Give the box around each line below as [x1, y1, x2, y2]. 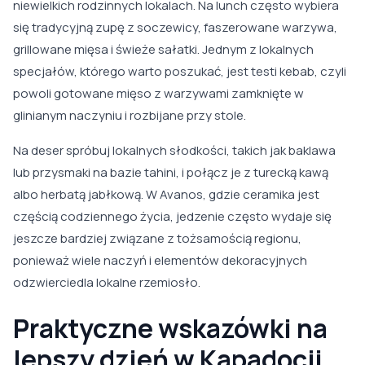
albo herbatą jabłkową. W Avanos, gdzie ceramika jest [13, 186, 319, 204]
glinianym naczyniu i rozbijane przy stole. [13, 107, 246, 125]
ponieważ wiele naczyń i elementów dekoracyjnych [13, 252, 307, 270]
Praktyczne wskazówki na [13, 310, 328, 347]
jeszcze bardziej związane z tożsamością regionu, [13, 230, 301, 248]
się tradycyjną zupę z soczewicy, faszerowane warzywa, [13, 19, 337, 37]
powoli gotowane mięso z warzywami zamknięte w [13, 85, 304, 103]
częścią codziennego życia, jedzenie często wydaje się [13, 208, 332, 226]
